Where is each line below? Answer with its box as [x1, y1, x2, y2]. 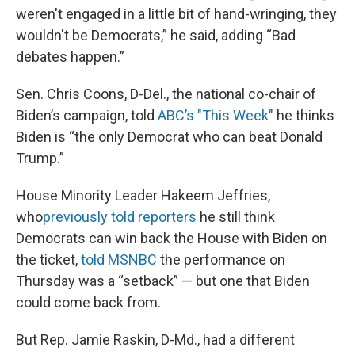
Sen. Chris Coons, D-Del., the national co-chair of [16, 86, 316, 102]
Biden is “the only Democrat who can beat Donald [16, 128, 323, 145]
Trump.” [16, 150, 64, 166]
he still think [197, 208, 275, 225]
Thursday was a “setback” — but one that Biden [16, 273, 310, 289]
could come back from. [16, 294, 161, 311]
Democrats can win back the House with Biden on [16, 230, 327, 246]
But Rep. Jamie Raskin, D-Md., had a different [16, 331, 295, 348]
